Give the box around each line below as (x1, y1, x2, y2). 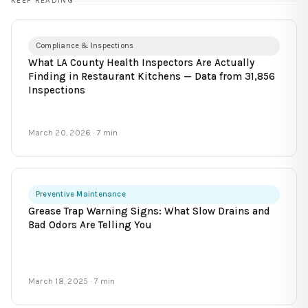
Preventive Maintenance (36, 189, 126, 199)
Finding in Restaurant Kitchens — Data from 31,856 (28, 69, 275, 82)
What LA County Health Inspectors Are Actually (28, 56, 254, 69)
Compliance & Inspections (36, 41, 134, 50)
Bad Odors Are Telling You (28, 218, 152, 231)
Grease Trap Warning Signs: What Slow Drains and (28, 204, 270, 217)
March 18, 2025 (28, 276, 89, 286)
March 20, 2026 (28, 127, 91, 137)
